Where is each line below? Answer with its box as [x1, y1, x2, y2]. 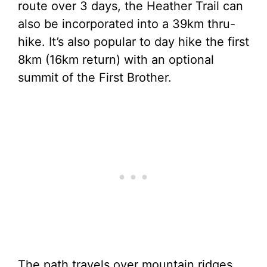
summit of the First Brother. [18, 70, 172, 85]
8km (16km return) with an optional [18, 52, 214, 67]
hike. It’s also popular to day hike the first [18, 35, 249, 49]
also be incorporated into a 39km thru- [18, 17, 235, 31]
